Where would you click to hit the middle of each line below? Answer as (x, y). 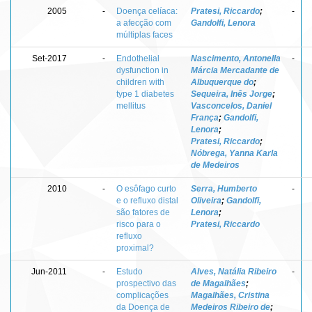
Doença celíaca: (147, 11)
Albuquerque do (222, 82)
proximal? (135, 248)
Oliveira (206, 200)
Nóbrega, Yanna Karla (234, 153)
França (205, 117)
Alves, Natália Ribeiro (234, 271)
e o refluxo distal (147, 200)
